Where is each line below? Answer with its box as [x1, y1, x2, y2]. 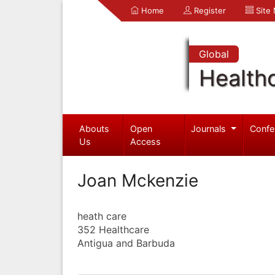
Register [192, 6, 226, 15]
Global [198, 48, 229, 60]
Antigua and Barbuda [77, 236, 175, 249]
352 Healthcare [77, 223, 149, 236]
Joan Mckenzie [77, 169, 198, 191]
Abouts [79, 123, 109, 134]
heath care [77, 209, 126, 222]
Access [130, 136, 161, 147]
